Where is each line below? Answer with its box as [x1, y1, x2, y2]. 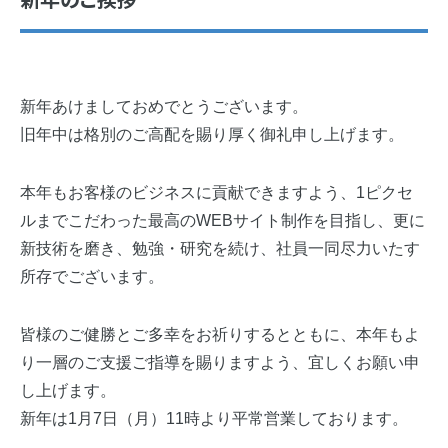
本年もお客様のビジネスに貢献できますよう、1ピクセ [20, 184, 413, 201]
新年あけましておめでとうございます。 [20, 98, 308, 115]
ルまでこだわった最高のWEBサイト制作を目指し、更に [20, 212, 425, 229]
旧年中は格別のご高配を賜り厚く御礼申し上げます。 [20, 126, 404, 143]
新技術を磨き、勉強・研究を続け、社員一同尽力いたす [20, 240, 420, 257]
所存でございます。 [20, 268, 164, 285]
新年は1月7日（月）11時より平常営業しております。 [20, 410, 408, 427]
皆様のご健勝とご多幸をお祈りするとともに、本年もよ [20, 326, 420, 343]
